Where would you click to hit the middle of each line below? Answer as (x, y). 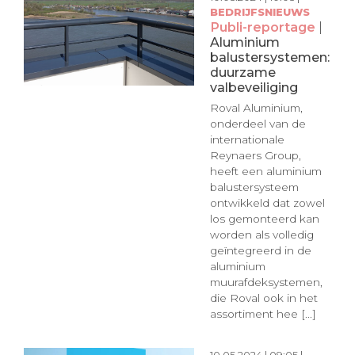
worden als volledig (261, 235)
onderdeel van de (258, 124)
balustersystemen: (269, 57)
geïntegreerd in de (260, 251)
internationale (247, 140)
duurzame (242, 72)
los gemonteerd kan (264, 219)
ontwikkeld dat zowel (267, 203)
